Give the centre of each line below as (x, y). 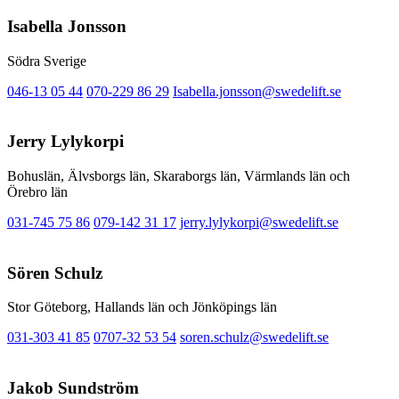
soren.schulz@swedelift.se (254, 338)
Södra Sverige (47, 61)
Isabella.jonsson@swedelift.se (257, 91)
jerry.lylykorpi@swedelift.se (259, 223)
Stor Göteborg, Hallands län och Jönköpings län (142, 307)
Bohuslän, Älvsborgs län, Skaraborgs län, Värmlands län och (179, 176)
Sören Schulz (55, 273)
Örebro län (37, 192)
